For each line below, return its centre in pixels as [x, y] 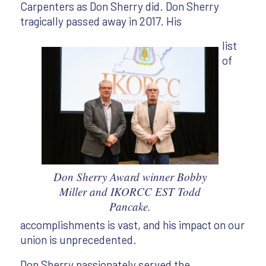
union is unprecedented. [78, 240]
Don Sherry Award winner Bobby [130, 177]
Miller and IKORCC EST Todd [130, 192]
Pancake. [130, 207]
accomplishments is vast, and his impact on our [132, 225]
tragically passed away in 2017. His [101, 21]
